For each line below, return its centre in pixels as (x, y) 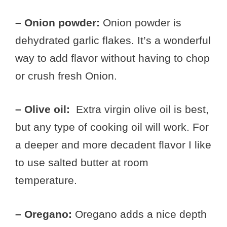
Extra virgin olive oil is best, (142, 109)
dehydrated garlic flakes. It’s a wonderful (113, 40)
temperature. (46, 180)
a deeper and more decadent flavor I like (113, 145)
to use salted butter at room (82, 162)
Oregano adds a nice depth (139, 214)
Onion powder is (142, 22)
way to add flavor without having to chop (112, 58)
